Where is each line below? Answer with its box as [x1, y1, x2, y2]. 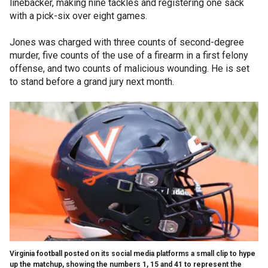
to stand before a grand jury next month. [10, 75, 174, 87]
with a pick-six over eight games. [10, 10, 147, 22]
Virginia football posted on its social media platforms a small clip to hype [10, 249, 255, 258]
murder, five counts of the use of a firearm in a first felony [10, 49, 248, 61]
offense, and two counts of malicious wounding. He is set [10, 62, 249, 74]
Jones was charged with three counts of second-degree [10, 36, 244, 48]
